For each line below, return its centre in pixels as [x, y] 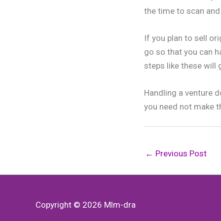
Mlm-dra [120, 205]
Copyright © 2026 [70, 205]
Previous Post [180, 153]
